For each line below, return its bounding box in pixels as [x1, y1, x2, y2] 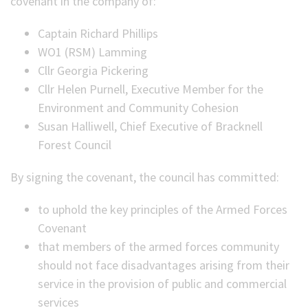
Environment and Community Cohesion [38, 100, 239, 115]
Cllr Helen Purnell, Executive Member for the [38, 81, 263, 97]
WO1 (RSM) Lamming [38, 44, 147, 60]
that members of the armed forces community [38, 239, 279, 254]
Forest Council [38, 137, 111, 153]
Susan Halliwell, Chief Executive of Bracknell [38, 118, 263, 134]
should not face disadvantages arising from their [38, 257, 289, 273]
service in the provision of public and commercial [38, 276, 287, 291]
